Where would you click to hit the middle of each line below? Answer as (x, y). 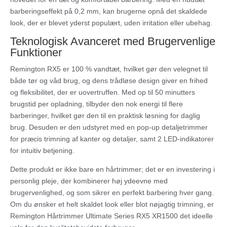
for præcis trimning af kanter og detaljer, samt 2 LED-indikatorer (112, 139)
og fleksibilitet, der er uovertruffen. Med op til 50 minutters (103, 92)
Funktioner (36, 53)
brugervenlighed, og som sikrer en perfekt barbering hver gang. (112, 193)
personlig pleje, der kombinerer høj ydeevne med (89, 181)
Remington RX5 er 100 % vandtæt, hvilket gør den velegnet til (109, 69)
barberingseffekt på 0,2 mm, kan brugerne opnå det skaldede (109, 11)
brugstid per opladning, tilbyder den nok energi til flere (97, 104)
